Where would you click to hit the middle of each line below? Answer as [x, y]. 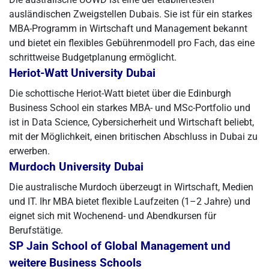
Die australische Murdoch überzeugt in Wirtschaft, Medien [131, 187]
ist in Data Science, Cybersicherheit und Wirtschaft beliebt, [131, 122]
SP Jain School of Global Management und [120, 246]
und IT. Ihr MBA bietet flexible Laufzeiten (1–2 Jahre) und [130, 201]
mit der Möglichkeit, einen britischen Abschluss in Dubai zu [133, 137]
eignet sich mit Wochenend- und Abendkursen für [113, 216]
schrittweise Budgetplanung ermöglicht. [93, 57]
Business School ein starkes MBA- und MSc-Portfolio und [130, 108]
